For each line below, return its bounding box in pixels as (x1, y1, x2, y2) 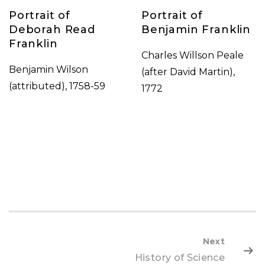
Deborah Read (9, 23, 95, 36)
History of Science (134, 251, 225, 263)
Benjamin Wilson (9, 64, 88, 75)
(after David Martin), (141, 66, 235, 77)
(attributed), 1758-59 (9, 80, 105, 92)
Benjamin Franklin (141, 23, 251, 36)
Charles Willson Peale (141, 50, 244, 61)
